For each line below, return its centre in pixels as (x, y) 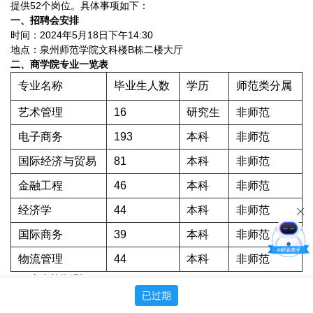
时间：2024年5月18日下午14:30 (82, 35)
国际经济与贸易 (57, 161)
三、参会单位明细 (50, 279)
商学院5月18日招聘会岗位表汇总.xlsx (92, 294)
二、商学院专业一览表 (59, 64)
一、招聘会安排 (45, 20)
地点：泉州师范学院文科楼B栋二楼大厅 (97, 50)
